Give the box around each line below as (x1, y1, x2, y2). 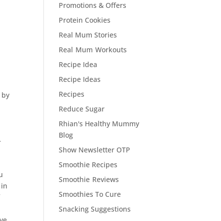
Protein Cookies (59, 15, 111, 25)
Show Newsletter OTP (59, 145, 131, 154)
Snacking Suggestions (59, 204, 131, 214)
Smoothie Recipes (59, 160, 118, 169)
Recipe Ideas (59, 74, 101, 84)
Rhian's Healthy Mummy (59, 119, 140, 128)
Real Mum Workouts (59, 45, 127, 54)
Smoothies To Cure (59, 189, 121, 199)
